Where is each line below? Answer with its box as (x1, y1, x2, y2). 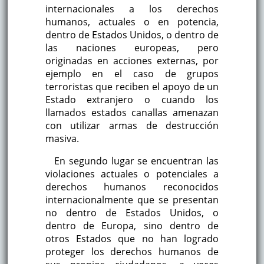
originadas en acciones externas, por (45, 54, 219, 67)
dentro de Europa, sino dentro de (45, 219, 219, 232)
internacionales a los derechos (45, 2, 219, 15)
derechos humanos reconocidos (45, 180, 219, 193)
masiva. (45, 131, 79, 145)
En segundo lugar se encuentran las (54, 154, 219, 167)
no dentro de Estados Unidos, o (45, 206, 219, 219)
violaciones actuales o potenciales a (45, 167, 219, 180)
